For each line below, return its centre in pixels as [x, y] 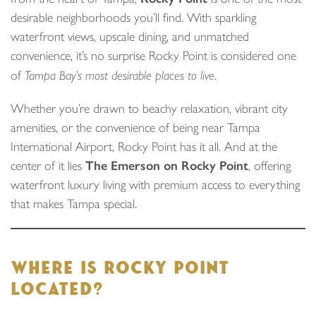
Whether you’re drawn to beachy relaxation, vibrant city [149, 109]
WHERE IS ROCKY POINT [120, 268]
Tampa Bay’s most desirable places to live [120, 75]
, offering [269, 166]
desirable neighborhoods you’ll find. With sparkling [133, 18]
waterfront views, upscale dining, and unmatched [130, 37]
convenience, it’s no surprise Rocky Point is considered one [153, 56]
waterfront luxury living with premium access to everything [155, 185]
